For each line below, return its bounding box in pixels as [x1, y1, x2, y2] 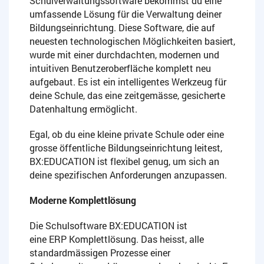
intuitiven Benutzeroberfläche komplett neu [29, 62, 211, 75]
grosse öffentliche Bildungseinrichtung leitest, [29, 141, 222, 154]
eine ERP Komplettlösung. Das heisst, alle [29, 233, 204, 246]
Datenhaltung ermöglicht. [29, 103, 137, 115]
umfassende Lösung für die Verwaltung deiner [29, 8, 222, 21]
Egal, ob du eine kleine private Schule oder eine [29, 128, 224, 141]
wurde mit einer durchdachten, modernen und [29, 48, 219, 61]
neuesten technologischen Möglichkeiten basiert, [29, 35, 235, 48]
